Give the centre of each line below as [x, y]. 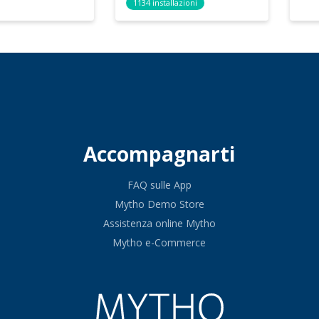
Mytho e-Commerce [159, 242]
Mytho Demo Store [159, 204]
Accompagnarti [159, 154]
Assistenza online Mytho [159, 223]
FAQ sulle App [159, 185]
